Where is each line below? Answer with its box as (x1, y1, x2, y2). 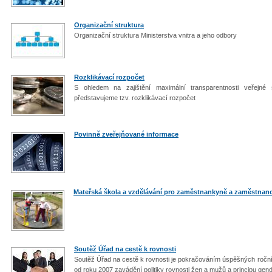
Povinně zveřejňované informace (74, 131, 178, 138)
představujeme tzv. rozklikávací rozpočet (74, 93, 197, 101)
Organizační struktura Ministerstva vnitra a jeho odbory (74, 32, 239, 39)
